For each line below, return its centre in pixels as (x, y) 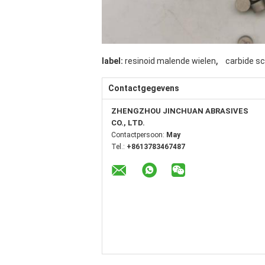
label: (112, 61)
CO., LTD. (128, 123)
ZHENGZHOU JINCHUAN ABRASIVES (180, 111)
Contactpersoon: (139, 135)
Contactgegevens (144, 88)
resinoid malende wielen (170, 61)
